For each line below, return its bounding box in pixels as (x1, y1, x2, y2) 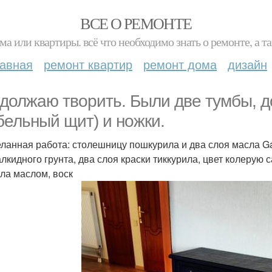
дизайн (228, 55, 267, 73)
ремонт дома (143, 55, 217, 73)
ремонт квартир (44, 55, 132, 73)
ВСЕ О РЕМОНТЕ (80, 13, 192, 33)
